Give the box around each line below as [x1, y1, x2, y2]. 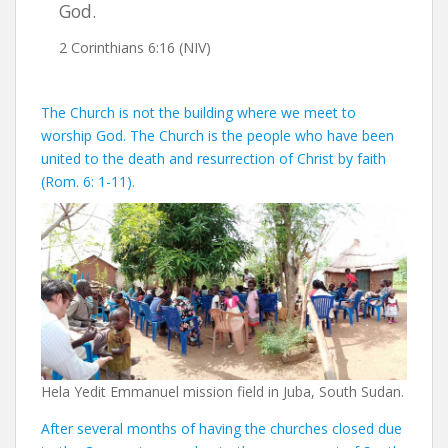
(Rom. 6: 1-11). [41, 172, 135, 192]
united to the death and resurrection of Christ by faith [41, 149, 386, 169]
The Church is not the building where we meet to [41, 103, 356, 123]
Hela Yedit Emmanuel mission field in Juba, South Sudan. [41, 381, 404, 401]
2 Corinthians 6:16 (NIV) [58, 38, 211, 58]
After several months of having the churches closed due [41, 418, 402, 438]
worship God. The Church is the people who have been [41, 126, 394, 146]
